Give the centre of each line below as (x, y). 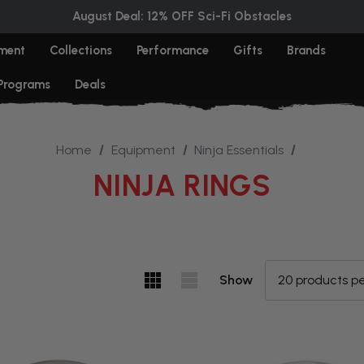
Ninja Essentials (239, 150)
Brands (306, 50)
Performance (173, 50)
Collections (81, 50)
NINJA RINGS (182, 186)
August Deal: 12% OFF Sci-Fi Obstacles (182, 16)
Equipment (143, 150)
